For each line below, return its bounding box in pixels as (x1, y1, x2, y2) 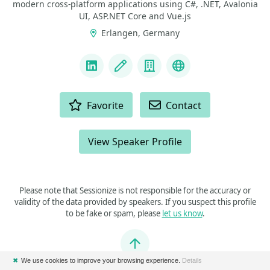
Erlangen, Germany (99, 27, 180, 39)
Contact (166, 99, 202, 112)
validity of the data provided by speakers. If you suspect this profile (14, 196, 256, 207)
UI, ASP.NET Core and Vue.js (79, 10, 191, 22)
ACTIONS (12, 92, 52, 103)
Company (149, 66, 203, 83)
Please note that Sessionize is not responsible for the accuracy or (19, 185, 251, 196)
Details (182, 257, 202, 264)
